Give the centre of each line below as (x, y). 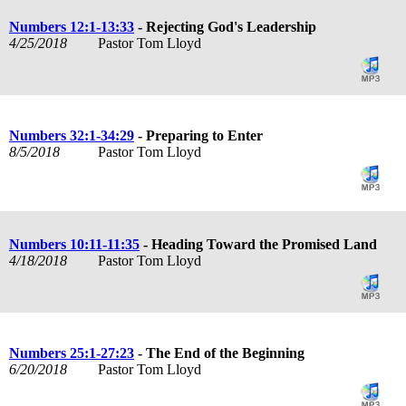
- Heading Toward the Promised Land (258, 244)
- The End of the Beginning (219, 353)
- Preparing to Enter (198, 135)
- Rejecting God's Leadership (225, 26)
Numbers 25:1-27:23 (72, 353)
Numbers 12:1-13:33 (72, 26)
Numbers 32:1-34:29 (72, 135)
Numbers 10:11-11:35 (74, 244)
